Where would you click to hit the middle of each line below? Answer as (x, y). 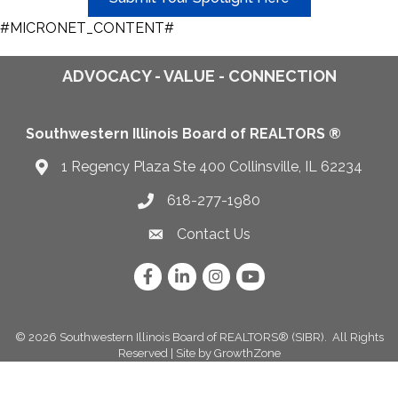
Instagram (235, 272)
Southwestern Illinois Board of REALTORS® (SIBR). (193, 337)
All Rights (356, 337)
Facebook (166, 272)
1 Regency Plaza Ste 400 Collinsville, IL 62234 (212, 166)
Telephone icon (187, 202)
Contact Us (214, 234)
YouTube (265, 272)
